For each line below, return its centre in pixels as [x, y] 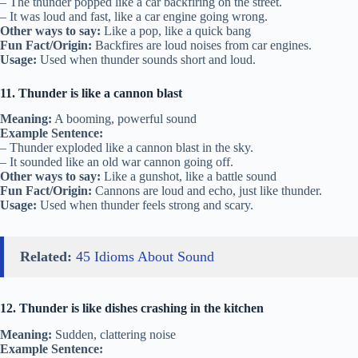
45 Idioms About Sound [145, 257]
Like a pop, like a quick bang [176, 30]
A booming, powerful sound [124, 119]
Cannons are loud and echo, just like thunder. [207, 191]
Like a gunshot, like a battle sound [189, 177]
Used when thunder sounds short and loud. [146, 59]
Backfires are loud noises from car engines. [202, 45]
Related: [46, 257]
